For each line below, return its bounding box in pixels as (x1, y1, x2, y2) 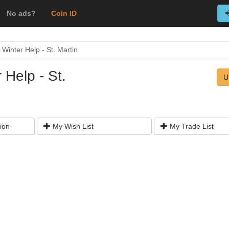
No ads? (7, 9, 36, 17)
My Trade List (167, 122, 214, 130)
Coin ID (51, 9, 77, 17)
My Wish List (50, 122, 94, 130)
